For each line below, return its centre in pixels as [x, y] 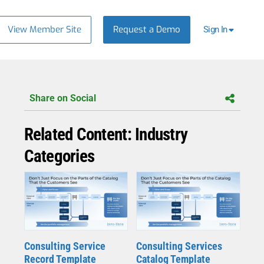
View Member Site [45, 29]
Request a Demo [147, 29]
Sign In [215, 30]
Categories [59, 156]
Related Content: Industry [106, 135]
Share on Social [62, 98]
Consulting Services [179, 246]
